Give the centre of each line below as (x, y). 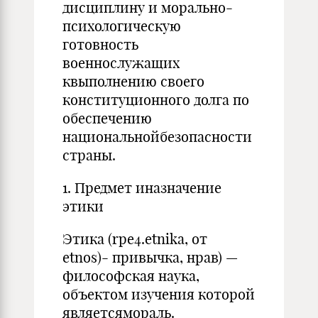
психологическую (122, 26)
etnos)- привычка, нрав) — (150, 257)
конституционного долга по (156, 100)
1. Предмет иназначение (142, 188)
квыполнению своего (133, 81)
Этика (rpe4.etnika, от (135, 239)
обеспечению (107, 118)
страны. (89, 155)
